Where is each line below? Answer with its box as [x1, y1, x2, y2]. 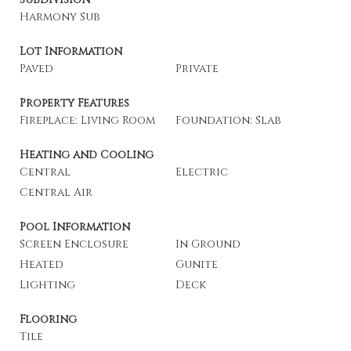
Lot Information [20, 44, 122, 59]
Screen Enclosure [20, 237, 128, 251]
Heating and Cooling [20, 147, 154, 162]
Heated [20, 257, 63, 272]
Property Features [20, 96, 129, 110]
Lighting [20, 277, 75, 292]
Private [175, 61, 219, 76]
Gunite [175, 257, 218, 272]
